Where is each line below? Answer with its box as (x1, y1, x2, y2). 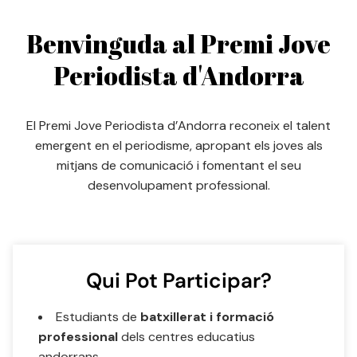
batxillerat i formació (137, 308, 274, 325)
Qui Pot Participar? (85, 266, 272, 294)
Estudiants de (56, 308, 137, 325)
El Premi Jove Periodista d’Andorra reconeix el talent (26, 116, 331, 134)
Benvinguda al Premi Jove (26, 25, 331, 61)
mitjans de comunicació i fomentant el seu (56, 156, 301, 174)
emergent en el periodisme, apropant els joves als (34, 136, 323, 154)
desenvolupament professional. (87, 176, 270, 194)
